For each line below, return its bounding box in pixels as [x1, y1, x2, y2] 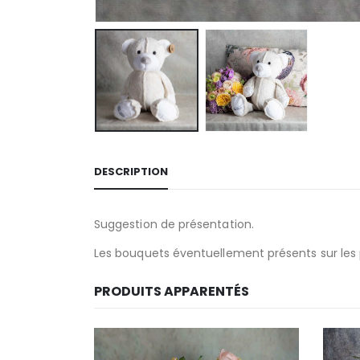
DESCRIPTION [94, 164, 168, 180]
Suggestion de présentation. [94, 216, 254, 233]
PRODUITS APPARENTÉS [94, 282, 249, 301]
